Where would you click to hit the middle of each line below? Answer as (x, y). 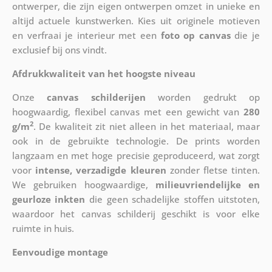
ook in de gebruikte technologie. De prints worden (136, 141)
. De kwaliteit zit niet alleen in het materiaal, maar (147, 126)
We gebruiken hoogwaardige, (83, 184)
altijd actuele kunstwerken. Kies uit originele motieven (136, 20)
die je (245, 35)
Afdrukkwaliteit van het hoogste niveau (104, 73)
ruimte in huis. (43, 228)
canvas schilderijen (96, 97)
